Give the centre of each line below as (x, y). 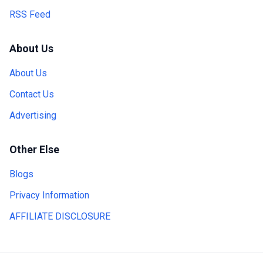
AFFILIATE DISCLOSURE (60, 216)
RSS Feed (30, 14)
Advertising (33, 115)
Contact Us (32, 94)
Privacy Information (49, 195)
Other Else (34, 149)
